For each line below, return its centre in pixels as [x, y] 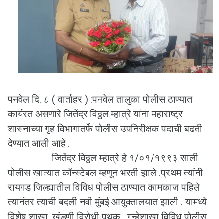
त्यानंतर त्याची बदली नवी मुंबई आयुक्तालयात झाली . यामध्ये [107, 202]
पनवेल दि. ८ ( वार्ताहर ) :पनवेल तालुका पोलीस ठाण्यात [100, 99]
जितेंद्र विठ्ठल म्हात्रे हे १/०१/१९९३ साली [103, 158]
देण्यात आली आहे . [40, 143]
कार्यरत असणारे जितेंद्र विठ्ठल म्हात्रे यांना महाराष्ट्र [95, 114]
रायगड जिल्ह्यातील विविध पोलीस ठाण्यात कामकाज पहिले [104, 187]
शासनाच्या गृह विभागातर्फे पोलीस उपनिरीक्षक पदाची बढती [105, 129]
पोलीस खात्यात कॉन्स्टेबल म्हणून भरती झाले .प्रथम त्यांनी [105, 173]
